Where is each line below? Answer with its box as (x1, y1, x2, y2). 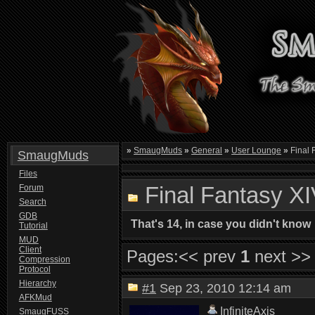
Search (18, 197, 46, 207)
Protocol (18, 264, 51, 274)
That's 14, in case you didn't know (131, 218, 311, 230)
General (191, 146, 223, 155)
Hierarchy (18, 278, 56, 288)
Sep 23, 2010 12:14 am (156, 281, 302, 295)
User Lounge (231, 146, 282, 155)
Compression (18, 255, 70, 264)
